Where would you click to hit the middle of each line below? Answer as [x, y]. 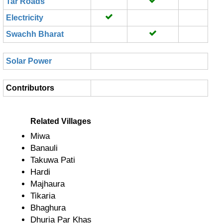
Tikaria [43, 196]
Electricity [25, 18]
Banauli [44, 148]
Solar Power [29, 61]
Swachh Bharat [35, 34]
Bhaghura [48, 208]
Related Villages [61, 121]
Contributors [30, 88]
